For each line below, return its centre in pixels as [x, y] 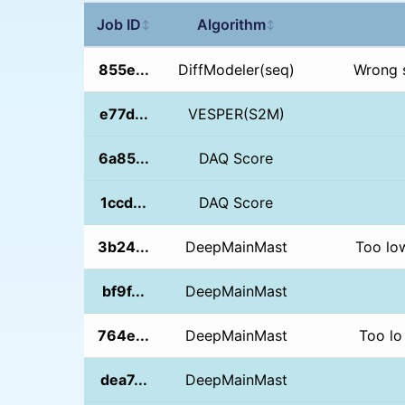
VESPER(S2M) [236, 113]
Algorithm [231, 24]
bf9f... [124, 291]
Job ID [118, 24]
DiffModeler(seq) [236, 69]
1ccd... [124, 202]
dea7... [123, 379]
